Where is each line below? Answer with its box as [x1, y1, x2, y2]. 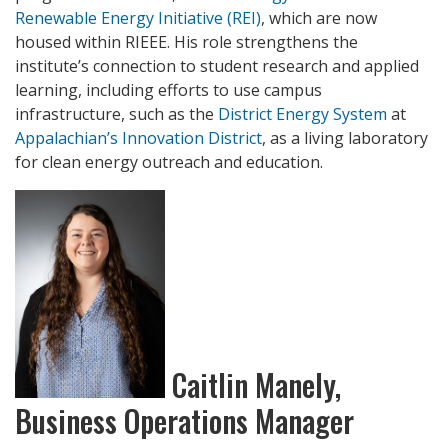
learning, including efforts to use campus [15, 79, 322, 102]
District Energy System [218, 103, 387, 126]
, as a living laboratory [262, 127, 428, 150]
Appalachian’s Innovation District [15, 127, 262, 150]
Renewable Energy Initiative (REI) [15, 7, 261, 30]
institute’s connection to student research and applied [15, 55, 419, 78]
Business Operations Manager [15, 398, 354, 444]
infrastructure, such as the [15, 103, 218, 126]
